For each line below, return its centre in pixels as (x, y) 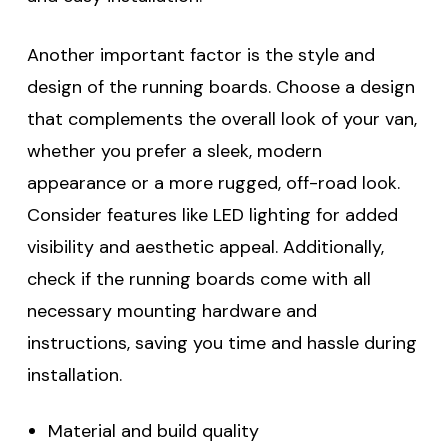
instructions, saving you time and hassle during (222, 343)
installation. (74, 375)
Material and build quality (153, 431)
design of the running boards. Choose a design (221, 87)
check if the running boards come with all (199, 279)
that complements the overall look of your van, (222, 119)
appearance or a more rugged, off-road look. (213, 183)
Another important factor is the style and (201, 55)
